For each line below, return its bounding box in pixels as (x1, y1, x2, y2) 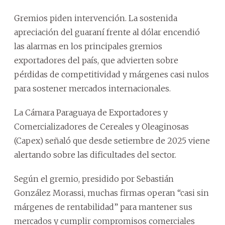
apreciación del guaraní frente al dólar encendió (14, 27, 200, 37)
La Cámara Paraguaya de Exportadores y (14, 107, 168, 118)
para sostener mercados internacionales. (14, 83, 171, 93)
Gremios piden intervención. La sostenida (14, 13, 177, 23)
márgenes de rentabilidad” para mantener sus (14, 201, 192, 212)
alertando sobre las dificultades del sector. (14, 149, 176, 160)
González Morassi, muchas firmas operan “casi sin (14, 187, 209, 198)
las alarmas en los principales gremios (14, 41, 162, 51)
